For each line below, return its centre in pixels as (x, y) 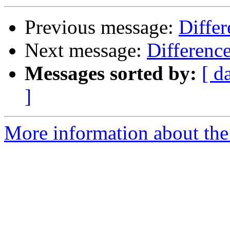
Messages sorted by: (111, 73)
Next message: (86, 50)
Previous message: (102, 27)
